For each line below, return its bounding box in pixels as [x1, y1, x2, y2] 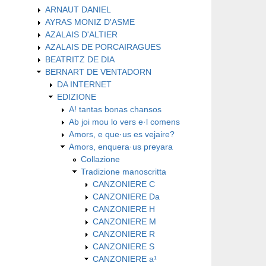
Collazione [81, 154, 120, 164]
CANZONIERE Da [93, 191, 160, 201]
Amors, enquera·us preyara [69, 141, 173, 151]
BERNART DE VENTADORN [45, 66, 151, 77]
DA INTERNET [57, 79, 112, 89]
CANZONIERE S [93, 241, 154, 251]
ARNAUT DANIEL [45, 4, 111, 14]
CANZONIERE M [93, 216, 156, 226]
